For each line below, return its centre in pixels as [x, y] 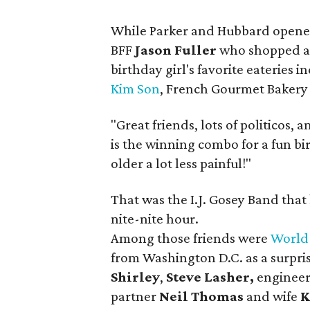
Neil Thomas [202, 296]
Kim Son [136, 89]
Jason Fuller [176, 50]
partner [135, 296]
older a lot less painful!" [181, 163]
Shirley [136, 277]
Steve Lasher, [210, 277]
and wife [272, 296]
